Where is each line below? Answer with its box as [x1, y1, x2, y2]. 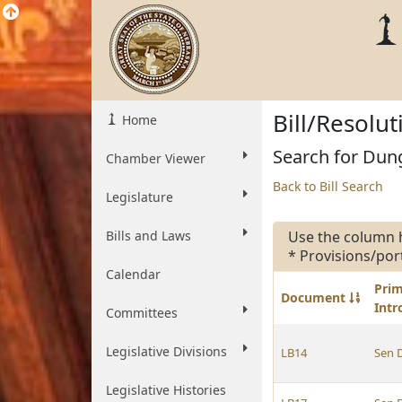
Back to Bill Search [273, 178, 383, 195]
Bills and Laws [106, 227, 191, 244]
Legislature [106, 188, 173, 205]
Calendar [106, 266, 161, 283]
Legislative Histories [106, 381, 226, 398]
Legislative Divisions [106, 343, 227, 360]
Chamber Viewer [106, 150, 205, 167]
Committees [106, 304, 178, 321]
